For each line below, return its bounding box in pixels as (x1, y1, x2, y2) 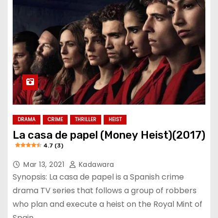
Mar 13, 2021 (23, 159, 67, 169)
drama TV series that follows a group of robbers (13, 184, 197, 196)
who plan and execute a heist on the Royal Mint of (13, 198, 202, 210)
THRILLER (75, 115, 96, 123)
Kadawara (76, 159, 114, 169)
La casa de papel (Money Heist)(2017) (13, 128, 205, 142)
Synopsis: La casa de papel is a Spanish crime (13, 171, 184, 182)
